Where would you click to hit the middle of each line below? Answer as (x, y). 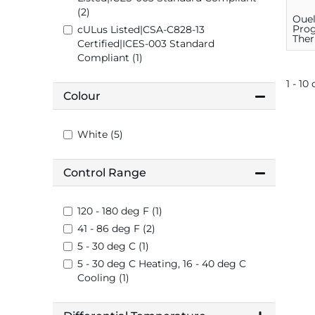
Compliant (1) (110, 58)
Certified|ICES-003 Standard (146, 44)
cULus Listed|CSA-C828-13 (141, 30)
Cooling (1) (103, 278)
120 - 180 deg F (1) (120, 211)
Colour (82, 96)
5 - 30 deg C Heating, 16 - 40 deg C (162, 264)
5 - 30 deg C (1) (113, 246)
